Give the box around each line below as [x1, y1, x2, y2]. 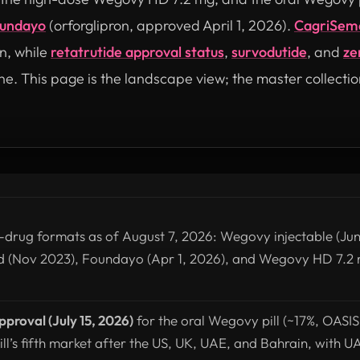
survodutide [231, 42, 307, 61]
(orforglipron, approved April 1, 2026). [46, 15, 294, 35]
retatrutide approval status [51, 42, 224, 61]
